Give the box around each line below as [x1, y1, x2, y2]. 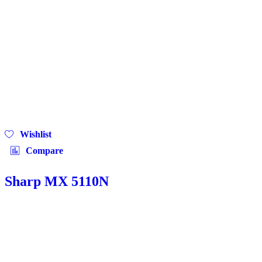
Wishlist [20, 129, 52, 139]
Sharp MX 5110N [5, 173, 109, 189]
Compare [26, 145, 63, 156]
